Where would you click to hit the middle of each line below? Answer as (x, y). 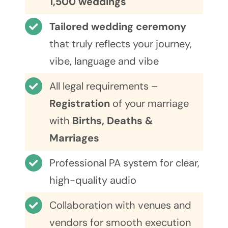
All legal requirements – (103, 86)
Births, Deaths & (111, 121)
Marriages (74, 138)
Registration (79, 104)
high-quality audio (93, 180)
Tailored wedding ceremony (118, 27)
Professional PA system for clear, (124, 163)
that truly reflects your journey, (120, 44)
